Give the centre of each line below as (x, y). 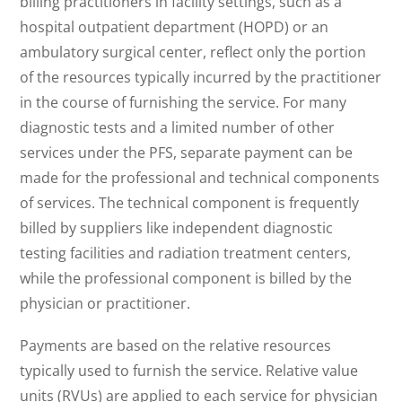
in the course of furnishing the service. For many (184, 103)
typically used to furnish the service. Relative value (189, 371)
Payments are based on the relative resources (176, 346)
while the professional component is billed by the (186, 279)
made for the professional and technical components (200, 178)
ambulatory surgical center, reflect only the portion (193, 52)
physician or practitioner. (105, 304)
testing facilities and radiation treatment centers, (186, 253)
